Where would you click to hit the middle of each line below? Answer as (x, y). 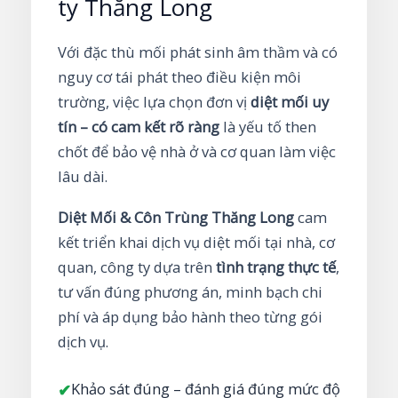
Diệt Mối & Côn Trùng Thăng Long (176, 217)
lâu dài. (83, 176)
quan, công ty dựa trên (137, 267)
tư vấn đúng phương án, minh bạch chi (190, 291)
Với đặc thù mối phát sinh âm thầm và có (198, 52)
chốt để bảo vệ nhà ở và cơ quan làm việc (197, 151)
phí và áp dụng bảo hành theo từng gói (190, 316)
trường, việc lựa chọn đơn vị (154, 101)
